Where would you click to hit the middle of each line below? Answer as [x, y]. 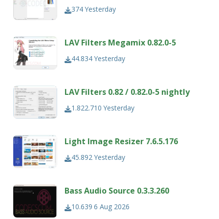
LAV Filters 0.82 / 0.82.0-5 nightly [127, 92]
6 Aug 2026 [112, 207]
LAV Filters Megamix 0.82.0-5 [120, 43]
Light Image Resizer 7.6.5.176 [121, 142]
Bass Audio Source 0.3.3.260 [117, 191]
